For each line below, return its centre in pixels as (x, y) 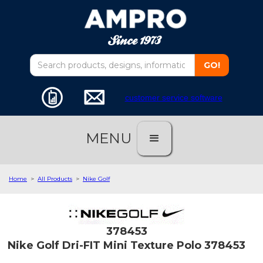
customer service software (173, 98)
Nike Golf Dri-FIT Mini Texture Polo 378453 (127, 246)
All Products (55, 179)
